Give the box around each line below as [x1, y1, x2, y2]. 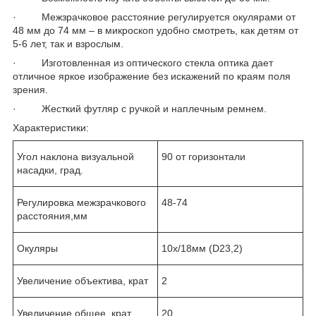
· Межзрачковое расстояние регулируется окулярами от [13, 11, 296, 23]
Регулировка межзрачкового [17, 196, 146, 208]
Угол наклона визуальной [17, 150, 134, 162]
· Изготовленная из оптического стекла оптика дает [13, 56, 273, 68]
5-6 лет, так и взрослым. [13, 37, 123, 49]
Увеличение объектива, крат [17, 274, 148, 286]
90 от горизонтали [162, 150, 245, 162]
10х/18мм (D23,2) [162, 242, 243, 254]
